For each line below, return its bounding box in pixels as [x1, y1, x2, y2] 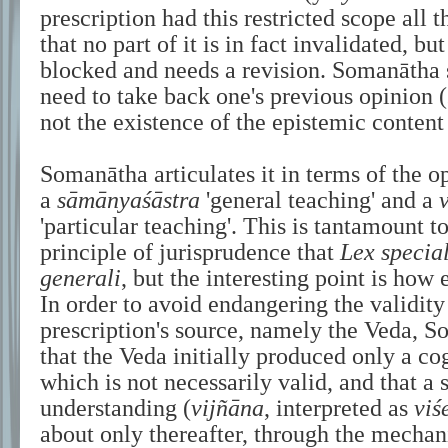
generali [40, 265, 121, 291]
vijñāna [191, 395, 264, 421]
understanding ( [40, 395, 191, 421]
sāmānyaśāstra [57, 187, 200, 213]
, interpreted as [264, 395, 414, 421]
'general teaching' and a [200, 187, 439, 213]
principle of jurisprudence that [40, 239, 340, 265]
